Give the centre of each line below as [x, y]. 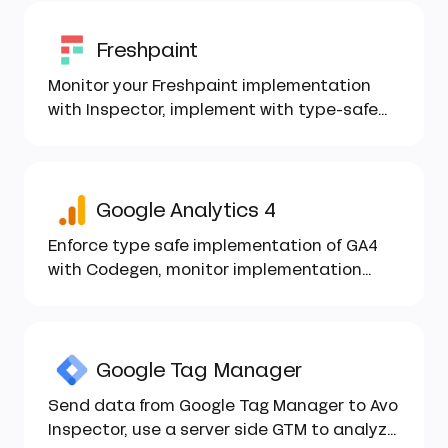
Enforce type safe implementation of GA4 [213, 245]
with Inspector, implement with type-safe [213, 109]
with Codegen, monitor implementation [205, 269]
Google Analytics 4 [186, 210]
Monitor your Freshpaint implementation [209, 85]
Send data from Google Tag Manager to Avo [223, 405]
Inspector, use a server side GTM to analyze [222, 429]
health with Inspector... [139, 293]
